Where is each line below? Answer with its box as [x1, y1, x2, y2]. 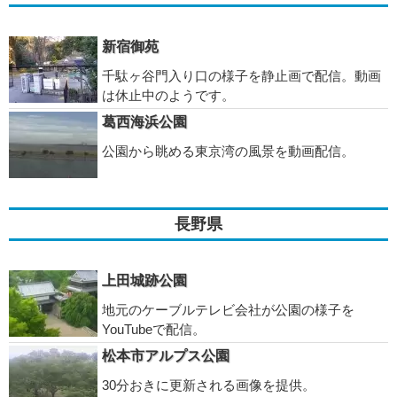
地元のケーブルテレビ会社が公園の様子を [102, 302, 354, 317]
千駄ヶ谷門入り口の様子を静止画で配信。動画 [102, 68, 381, 83]
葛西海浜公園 [102, 114, 187, 129]
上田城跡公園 [102, 273, 187, 288]
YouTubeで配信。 [102, 322, 206, 337]
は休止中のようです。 [102, 88, 235, 103]
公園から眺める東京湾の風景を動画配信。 [102, 144, 354, 159]
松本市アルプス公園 [102, 348, 230, 363]
